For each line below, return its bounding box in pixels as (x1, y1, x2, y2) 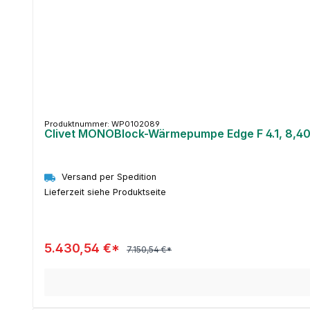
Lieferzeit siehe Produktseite (44, 186, 166, 197)
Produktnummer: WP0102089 (44, 119, 160, 129)
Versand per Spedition (62, 172, 156, 183)
